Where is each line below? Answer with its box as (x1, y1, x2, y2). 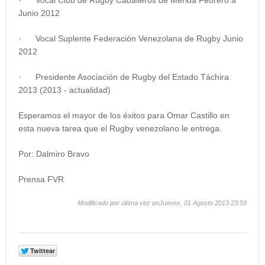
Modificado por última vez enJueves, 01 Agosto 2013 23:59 (77, 199, 247, 207)
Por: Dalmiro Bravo (18, 149, 89, 159)
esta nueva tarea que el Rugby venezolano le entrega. (18, 124, 222, 134)
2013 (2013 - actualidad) (18, 85, 111, 95)
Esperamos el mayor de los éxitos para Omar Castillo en (18, 111, 230, 121)
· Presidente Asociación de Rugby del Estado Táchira (18, 72, 229, 82)
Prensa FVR (18, 174, 64, 185)
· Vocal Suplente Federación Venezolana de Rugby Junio (18, 34, 243, 44)
